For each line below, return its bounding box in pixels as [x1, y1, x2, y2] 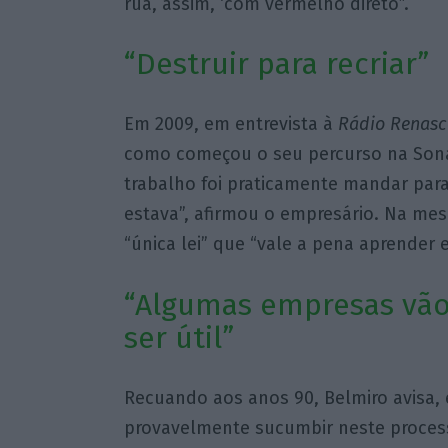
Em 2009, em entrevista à [123, 113, 338, 136]
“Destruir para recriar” [123, 46, 429, 83]
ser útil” [123, 319, 234, 356]
